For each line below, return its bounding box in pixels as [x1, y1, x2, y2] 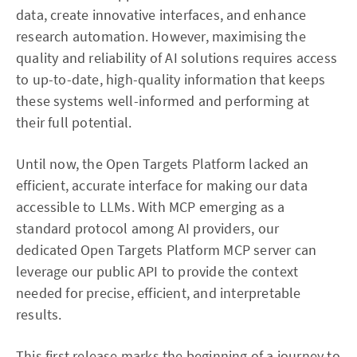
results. [16, 304, 62, 324]
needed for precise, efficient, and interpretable [16, 283, 301, 302]
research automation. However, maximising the [16, 26, 306, 45]
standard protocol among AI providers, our [16, 218, 280, 237]
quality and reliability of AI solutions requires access [16, 48, 338, 67]
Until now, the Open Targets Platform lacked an [16, 154, 309, 173]
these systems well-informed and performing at [16, 91, 310, 110]
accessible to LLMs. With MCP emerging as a [16, 197, 285, 216]
